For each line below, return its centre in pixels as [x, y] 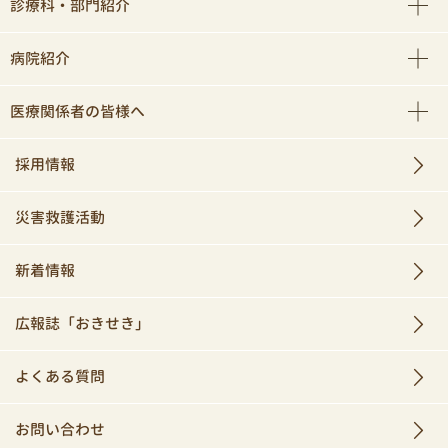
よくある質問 [60, 377]
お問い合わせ [60, 430]
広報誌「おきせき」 [82, 324]
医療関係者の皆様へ [77, 112]
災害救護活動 [60, 218]
